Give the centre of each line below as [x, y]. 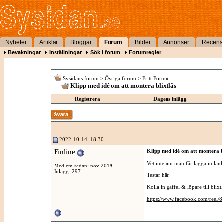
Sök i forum [105, 52]
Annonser [176, 42]
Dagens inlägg [170, 99]
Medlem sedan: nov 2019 [83, 165]
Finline [64, 152]
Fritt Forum [155, 78]
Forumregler [145, 52]
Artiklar [49, 42]
